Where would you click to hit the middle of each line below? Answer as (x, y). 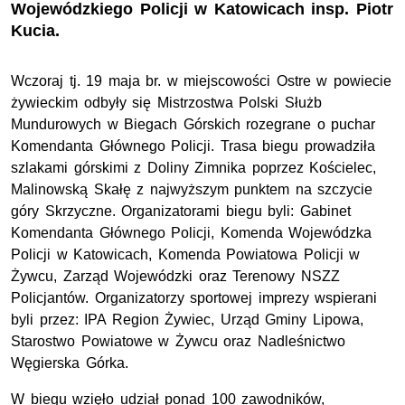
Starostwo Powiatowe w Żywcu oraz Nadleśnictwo (178, 342)
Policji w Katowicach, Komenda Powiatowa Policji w (186, 255)
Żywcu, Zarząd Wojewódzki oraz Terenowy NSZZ (175, 277)
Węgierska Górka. (70, 363)
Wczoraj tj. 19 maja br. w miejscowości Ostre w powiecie (202, 81)
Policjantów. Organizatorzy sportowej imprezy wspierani (194, 298)
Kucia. (35, 31)
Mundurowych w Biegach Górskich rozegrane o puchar (193, 125)
